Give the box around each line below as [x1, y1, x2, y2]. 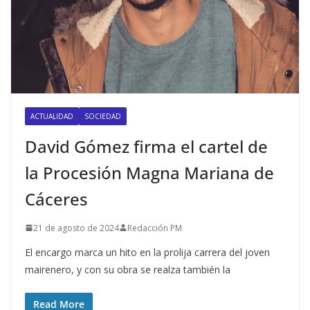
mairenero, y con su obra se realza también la [25, 262, 230, 276]
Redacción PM [127, 221, 182, 234]
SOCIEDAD [84, 111, 121, 121]
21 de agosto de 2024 [33, 221, 119, 234]
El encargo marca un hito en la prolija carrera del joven [25, 245, 270, 259]
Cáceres [25, 187, 88, 210]
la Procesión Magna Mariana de [25, 161, 274, 184]
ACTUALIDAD [30, 111, 73, 121]
